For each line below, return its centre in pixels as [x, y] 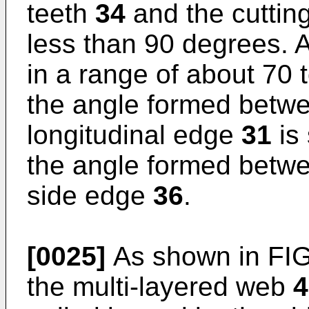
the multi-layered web [160, 287]
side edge [90, 196]
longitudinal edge [134, 135]
